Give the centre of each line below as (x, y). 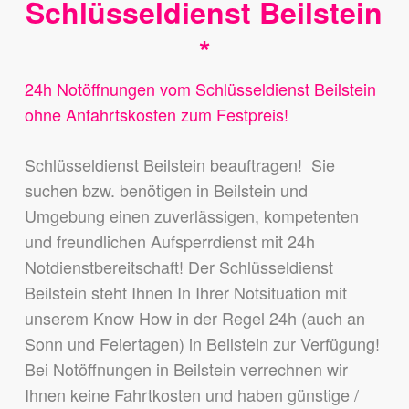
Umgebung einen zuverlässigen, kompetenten (191, 215)
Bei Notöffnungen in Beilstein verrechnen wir (186, 369)
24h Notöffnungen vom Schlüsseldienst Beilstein (200, 89)
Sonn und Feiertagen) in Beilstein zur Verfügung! (202, 343)
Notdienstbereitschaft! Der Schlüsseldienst (178, 267)
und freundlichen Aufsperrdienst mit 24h (169, 241)
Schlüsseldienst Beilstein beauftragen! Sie (179, 164)
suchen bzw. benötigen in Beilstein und (166, 190)
